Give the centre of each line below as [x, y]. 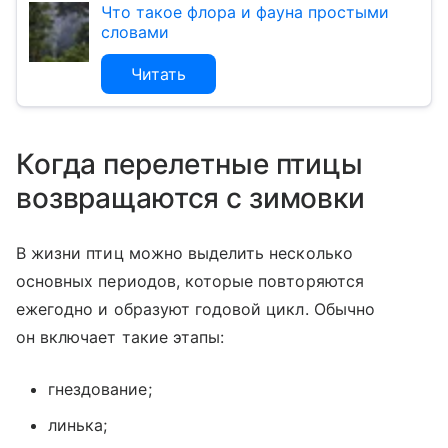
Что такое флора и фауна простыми [245, 12]
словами [135, 32]
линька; [78, 425]
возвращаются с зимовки [190, 198]
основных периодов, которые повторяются [190, 281]
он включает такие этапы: [120, 337]
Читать [158, 74]
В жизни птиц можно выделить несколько [184, 253]
